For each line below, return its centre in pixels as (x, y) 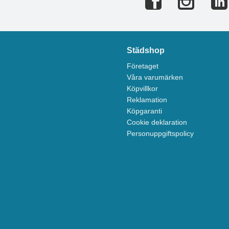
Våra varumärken (155, 77)
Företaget (143, 66)
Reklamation (147, 100)
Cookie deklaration (157, 122)
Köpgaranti (145, 111)
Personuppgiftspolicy (161, 134)
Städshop (146, 51)
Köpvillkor (143, 89)
